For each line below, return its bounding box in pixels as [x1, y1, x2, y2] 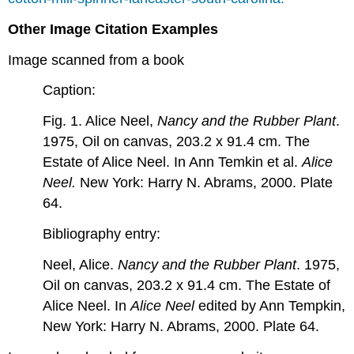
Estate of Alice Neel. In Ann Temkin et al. [43, 154, 303, 171]
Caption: [43, 82, 96, 99]
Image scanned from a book [8, 51, 185, 68]
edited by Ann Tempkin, [198, 297, 346, 314]
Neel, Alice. [43, 256, 119, 273]
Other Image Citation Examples [8, 21, 219, 37]
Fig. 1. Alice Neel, [43, 113, 158, 130]
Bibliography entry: [43, 226, 161, 242]
